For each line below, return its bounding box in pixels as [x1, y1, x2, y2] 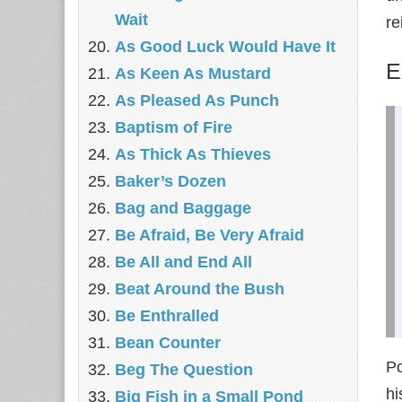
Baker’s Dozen [115, 172, 226, 190]
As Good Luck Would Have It [115, 38, 336, 56]
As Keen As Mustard [115, 65, 271, 83]
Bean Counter [115, 334, 221, 352]
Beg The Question [115, 361, 253, 379]
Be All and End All [115, 253, 252, 271]
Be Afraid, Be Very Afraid [115, 226, 304, 244]
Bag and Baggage [115, 199, 251, 217]
